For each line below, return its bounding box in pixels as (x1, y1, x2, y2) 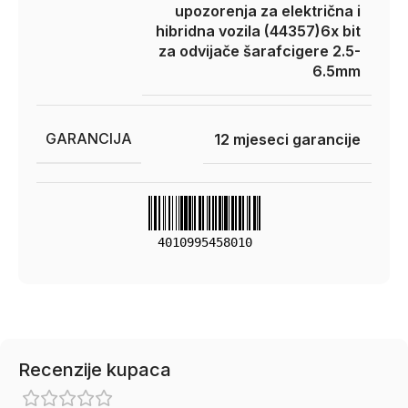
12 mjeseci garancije (214, 129, 361, 148)
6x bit (321, 22, 361, 40)
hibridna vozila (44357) (156, 22, 321, 40)
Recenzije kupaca (18, 359, 171, 381)
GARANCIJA (46, 129, 132, 148)
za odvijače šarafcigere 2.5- (158, 42, 361, 60)
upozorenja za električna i (175, 2, 361, 20)
